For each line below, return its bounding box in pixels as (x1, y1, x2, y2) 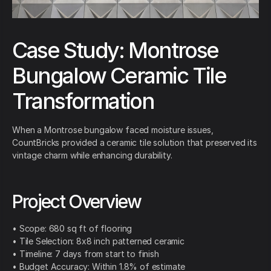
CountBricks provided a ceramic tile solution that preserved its (12, 137, 257, 148)
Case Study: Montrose (12, 36, 219, 64)
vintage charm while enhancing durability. (12, 149, 172, 160)
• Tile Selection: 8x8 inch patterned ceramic (12, 235, 184, 246)
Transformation (12, 87, 154, 114)
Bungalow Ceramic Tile (12, 62, 226, 89)
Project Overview (12, 190, 141, 212)
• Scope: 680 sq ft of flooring (12, 223, 132, 233)
